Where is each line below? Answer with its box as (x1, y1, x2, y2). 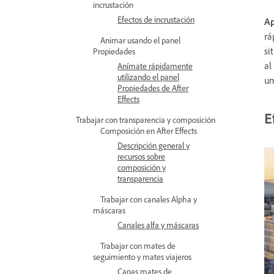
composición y (117, 162, 166, 172)
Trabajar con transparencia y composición (76, 114, 215, 125)
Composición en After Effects (100, 125, 197, 136)
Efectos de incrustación (117, 14, 194, 24)
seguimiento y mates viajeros (93, 251, 191, 262)
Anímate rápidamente (117, 61, 193, 71)
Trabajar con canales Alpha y (100, 194, 197, 204)
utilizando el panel (117, 72, 179, 82)
